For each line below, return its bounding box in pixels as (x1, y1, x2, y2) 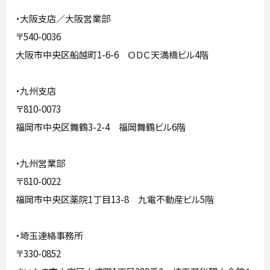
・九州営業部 (16, 156, 66, 170)
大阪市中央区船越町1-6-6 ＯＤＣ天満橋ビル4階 (16, 48, 209, 61)
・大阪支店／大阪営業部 (16, 11, 111, 25)
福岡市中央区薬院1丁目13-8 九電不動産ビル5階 (16, 192, 215, 206)
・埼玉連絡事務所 (16, 228, 84, 242)
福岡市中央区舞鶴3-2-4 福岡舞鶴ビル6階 (16, 120, 186, 134)
